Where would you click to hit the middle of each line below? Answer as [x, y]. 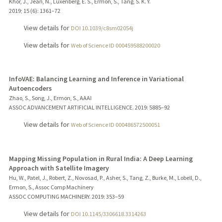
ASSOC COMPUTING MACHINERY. [50, 197]
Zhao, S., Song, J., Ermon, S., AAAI [50, 98]
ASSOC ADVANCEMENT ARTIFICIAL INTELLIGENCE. [71, 108]
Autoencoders [30, 88]
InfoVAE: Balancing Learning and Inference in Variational [96, 79]
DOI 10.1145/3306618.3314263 [108, 214]
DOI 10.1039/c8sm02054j [102, 28]
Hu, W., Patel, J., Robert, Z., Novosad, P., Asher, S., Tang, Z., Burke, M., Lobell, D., [105, 178]
